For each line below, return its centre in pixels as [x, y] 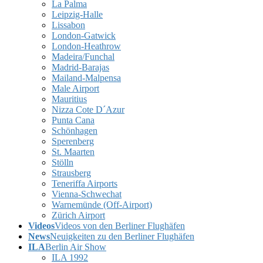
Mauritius [69, 99]
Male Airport [75, 88]
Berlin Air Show [76, 247]
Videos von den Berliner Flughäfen [120, 226]
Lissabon [68, 25]
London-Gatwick [84, 36]
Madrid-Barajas [80, 67]
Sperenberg [73, 141]
